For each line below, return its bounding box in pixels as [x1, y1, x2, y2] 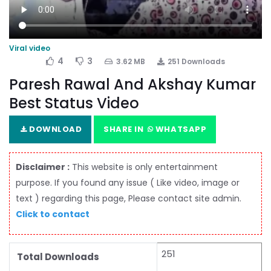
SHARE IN [103, 123, 146, 135]
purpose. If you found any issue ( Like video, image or [16, 176, 240, 189]
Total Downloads [17, 250, 99, 263]
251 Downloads [168, 56, 225, 67]
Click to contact [16, 207, 90, 220]
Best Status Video [9, 93, 139, 113]
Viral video [9, 42, 50, 53]
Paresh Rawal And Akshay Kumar [9, 74, 256, 94]
